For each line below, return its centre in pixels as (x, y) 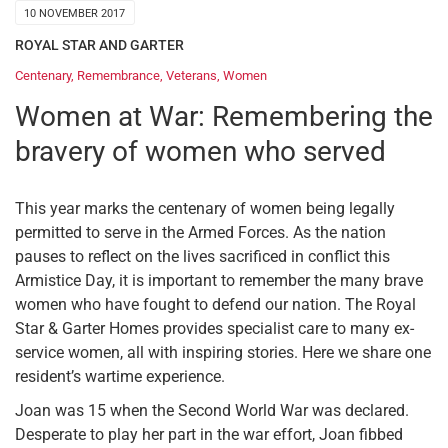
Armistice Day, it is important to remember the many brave (219, 281)
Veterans (191, 76)
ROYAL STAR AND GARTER (99, 44)
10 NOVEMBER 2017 (75, 13)
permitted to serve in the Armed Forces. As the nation (200, 233)
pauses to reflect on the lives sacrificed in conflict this (202, 257)
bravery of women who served (200, 152)
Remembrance (118, 76)
